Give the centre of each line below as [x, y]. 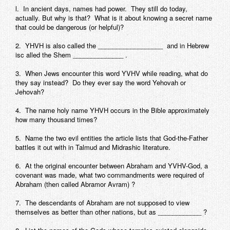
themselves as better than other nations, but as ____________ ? [111, 212]
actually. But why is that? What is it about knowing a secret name [114, 17]
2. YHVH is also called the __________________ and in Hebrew [112, 45]
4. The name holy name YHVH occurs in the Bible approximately [112, 110]
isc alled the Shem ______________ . [71, 54]
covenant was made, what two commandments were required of [110, 175]
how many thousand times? [56, 119]
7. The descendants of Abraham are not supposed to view [102, 202]
